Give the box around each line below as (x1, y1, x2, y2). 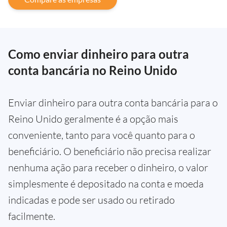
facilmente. (8, 209, 55, 222)
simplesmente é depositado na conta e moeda (8, 177, 204, 190)
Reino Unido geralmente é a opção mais (8, 112, 178, 125)
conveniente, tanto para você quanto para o (8, 128, 195, 141)
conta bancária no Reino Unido (8, 62, 177, 78)
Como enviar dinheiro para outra (8, 46, 189, 61)
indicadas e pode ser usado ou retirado (8, 193, 175, 206)
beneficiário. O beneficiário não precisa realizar (8, 144, 211, 158)
